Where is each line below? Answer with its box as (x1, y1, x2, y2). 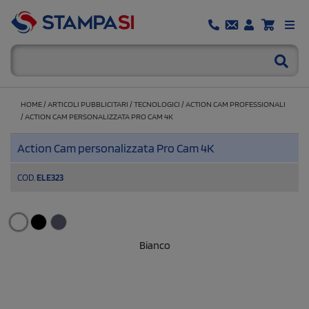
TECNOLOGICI (134, 98, 180, 109)
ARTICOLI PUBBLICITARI (48, 98, 128, 109)
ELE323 (37, 171, 63, 183)
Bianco (139, 238, 170, 252)
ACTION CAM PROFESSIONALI (186, 98, 286, 109)
